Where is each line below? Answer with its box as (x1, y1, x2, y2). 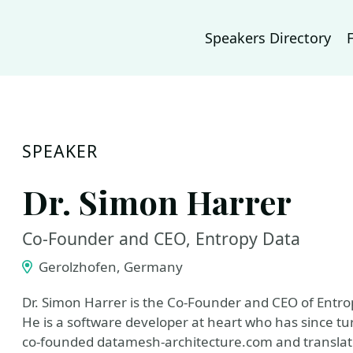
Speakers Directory (205, 28, 331, 47)
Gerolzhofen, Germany (35, 258, 183, 276)
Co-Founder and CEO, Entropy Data (22, 227, 300, 250)
